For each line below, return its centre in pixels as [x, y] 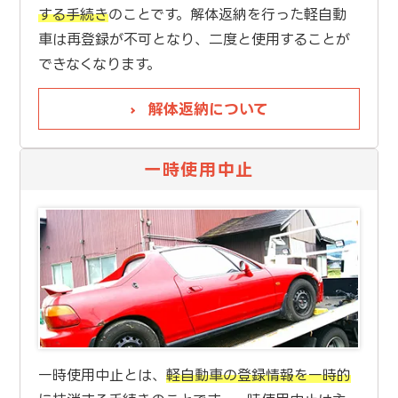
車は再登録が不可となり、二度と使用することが [194, 40]
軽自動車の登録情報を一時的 [258, 375]
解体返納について [208, 109]
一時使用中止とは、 [102, 375]
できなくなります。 [99, 64]
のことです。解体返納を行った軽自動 [227, 15]
